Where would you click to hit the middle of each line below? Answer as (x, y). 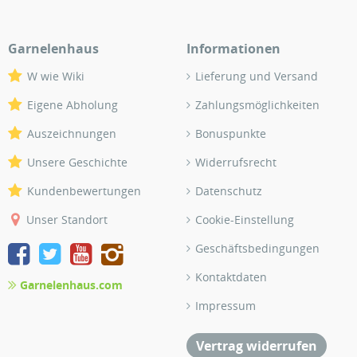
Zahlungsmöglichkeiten (257, 105)
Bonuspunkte (231, 133)
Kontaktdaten (231, 277)
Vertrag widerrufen (257, 346)
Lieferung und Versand (257, 76)
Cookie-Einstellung (245, 220)
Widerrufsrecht (236, 162)
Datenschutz (229, 191)
